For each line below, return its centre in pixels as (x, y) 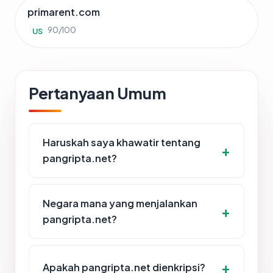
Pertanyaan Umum (97, 93)
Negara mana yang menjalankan (120, 203)
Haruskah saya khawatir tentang (122, 142)
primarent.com (64, 12)
